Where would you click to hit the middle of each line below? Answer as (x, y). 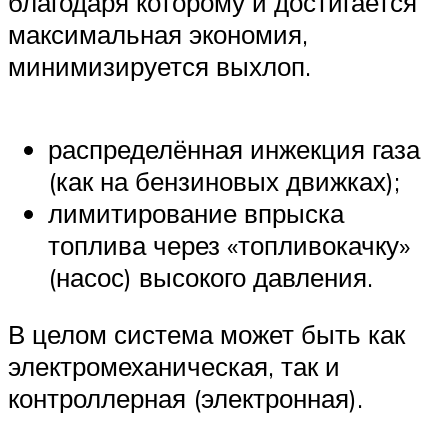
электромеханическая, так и (174, 366)
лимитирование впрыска (196, 212)
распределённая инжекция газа (234, 148)
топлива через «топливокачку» (229, 244)
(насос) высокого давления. (210, 276)
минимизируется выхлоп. (159, 65)
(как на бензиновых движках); (224, 180)
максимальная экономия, (158, 33)
